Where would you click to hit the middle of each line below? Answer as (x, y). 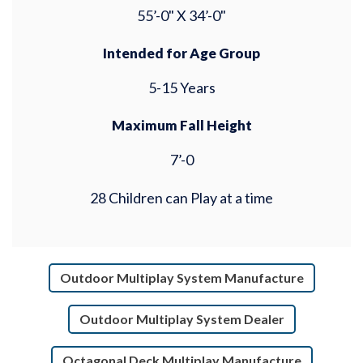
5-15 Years (181, 88)
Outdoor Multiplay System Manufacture (181, 278)
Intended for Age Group (181, 53)
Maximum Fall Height (181, 126)
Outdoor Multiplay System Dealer (181, 319)
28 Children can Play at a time (181, 198)
